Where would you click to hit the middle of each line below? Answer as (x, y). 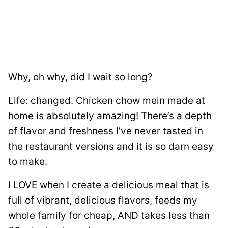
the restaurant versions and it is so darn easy (111, 146)
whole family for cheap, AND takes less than (109, 215)
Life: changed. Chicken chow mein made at (107, 100)
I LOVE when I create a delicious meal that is (109, 185)
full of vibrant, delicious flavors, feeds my (103, 200)
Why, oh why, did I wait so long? (80, 77)
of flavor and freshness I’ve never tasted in (106, 131)
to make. (28, 161)
